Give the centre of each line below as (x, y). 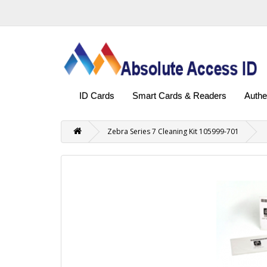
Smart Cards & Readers (179, 95)
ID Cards (97, 95)
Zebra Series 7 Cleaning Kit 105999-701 (173, 131)
